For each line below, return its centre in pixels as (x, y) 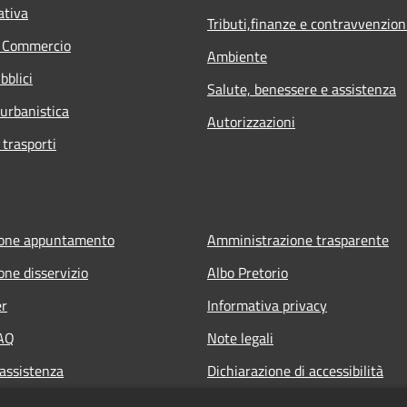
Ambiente (237, 56)
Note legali (240, 338)
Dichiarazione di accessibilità (295, 370)
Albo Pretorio (248, 272)
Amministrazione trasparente (298, 239)
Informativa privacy (267, 305)
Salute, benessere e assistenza (302, 89)
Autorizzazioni (251, 121)
